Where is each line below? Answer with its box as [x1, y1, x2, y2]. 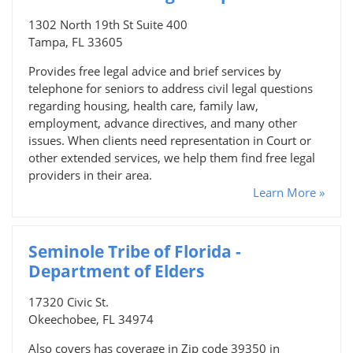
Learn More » [253, 184, 325, 200]
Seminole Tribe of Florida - [28, 240, 241, 262]
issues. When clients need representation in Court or [28, 132, 311, 148]
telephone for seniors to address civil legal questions [28, 80, 313, 96]
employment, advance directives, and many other [28, 114, 297, 131]
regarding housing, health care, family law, [28, 97, 258, 113]
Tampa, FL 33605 [28, 33, 123, 50]
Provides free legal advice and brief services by [28, 62, 281, 79]
